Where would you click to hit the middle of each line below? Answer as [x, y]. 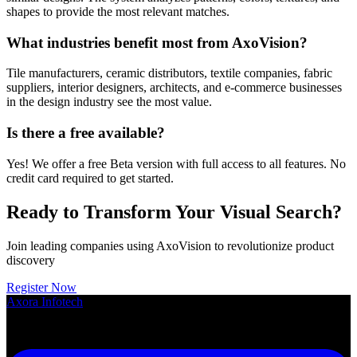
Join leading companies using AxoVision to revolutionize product [170, 245]
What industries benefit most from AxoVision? [157, 42]
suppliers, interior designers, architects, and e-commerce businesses [174, 88]
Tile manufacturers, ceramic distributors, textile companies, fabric [169, 73]
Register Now [41, 287]
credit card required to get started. [90, 178]
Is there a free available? [86, 132]
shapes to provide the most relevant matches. [118, 11]
